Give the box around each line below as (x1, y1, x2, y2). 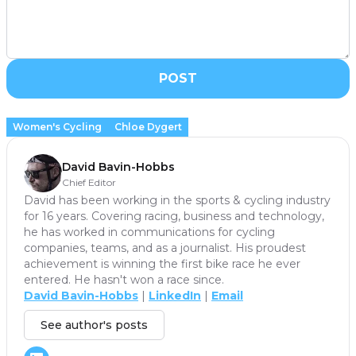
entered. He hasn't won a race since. (24, 273, 234, 288)
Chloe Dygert (114, 121, 182, 133)
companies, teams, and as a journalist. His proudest (24, 241, 306, 256)
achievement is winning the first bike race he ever (24, 257, 300, 272)
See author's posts (41, 318, 148, 333)
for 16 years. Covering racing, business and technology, (24, 209, 324, 224)
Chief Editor (62, 176, 116, 189)
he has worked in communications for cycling (24, 225, 275, 240)
